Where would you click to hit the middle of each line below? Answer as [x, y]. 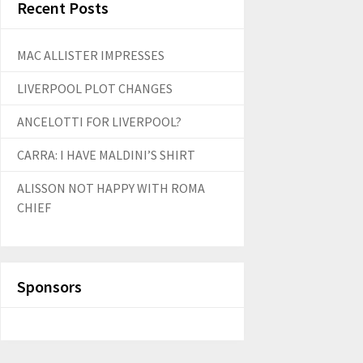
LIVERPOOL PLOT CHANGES [95, 88]
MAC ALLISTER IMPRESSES [91, 55]
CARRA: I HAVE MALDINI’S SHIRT [106, 154]
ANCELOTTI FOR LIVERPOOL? [99, 121]
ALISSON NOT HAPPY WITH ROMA [111, 188]
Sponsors [49, 286]
